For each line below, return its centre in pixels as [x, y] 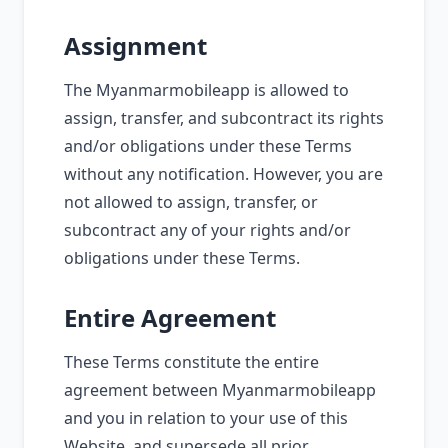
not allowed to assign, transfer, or [191, 202]
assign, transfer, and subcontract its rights [224, 118]
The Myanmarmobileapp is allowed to [206, 90]
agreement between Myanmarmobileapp [220, 390]
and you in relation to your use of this [206, 418]
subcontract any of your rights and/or [207, 230]
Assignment [135, 45]
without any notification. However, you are [223, 174]
